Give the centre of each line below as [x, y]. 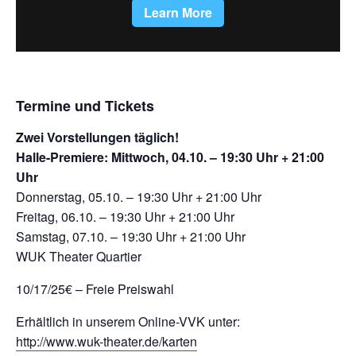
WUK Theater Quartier [79, 256]
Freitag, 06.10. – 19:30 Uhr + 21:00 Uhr [125, 216]
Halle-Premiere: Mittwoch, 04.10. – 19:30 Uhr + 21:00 [170, 157]
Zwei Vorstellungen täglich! [97, 137]
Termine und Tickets [85, 106]
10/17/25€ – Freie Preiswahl [95, 288]
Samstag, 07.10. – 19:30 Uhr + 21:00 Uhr [131, 236]
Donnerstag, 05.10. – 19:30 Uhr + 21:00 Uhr [139, 196]
